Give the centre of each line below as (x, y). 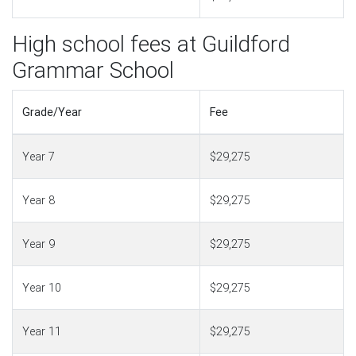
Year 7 (39, 157)
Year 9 (39, 244)
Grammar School (93, 70)
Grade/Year (52, 112)
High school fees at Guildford (151, 44)
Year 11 (42, 331)
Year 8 (39, 200)
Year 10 (42, 288)
